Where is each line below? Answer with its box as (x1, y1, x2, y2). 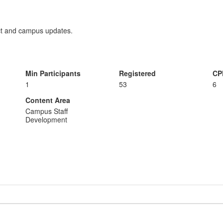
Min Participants (25, 68, 81, 78)
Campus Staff (25, 106, 68, 116)
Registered (118, 68, 156, 78)
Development (25, 114, 67, 124)
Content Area (25, 95, 70, 105)
